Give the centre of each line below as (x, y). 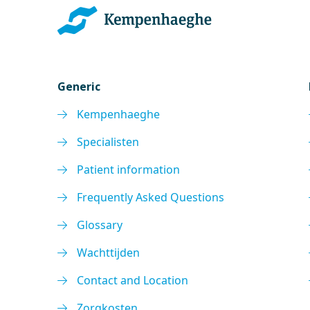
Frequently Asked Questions (151, 197)
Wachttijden (109, 253)
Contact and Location (133, 280)
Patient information (129, 170)
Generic (79, 86)
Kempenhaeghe (119, 114)
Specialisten (108, 142)
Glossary (100, 225)
